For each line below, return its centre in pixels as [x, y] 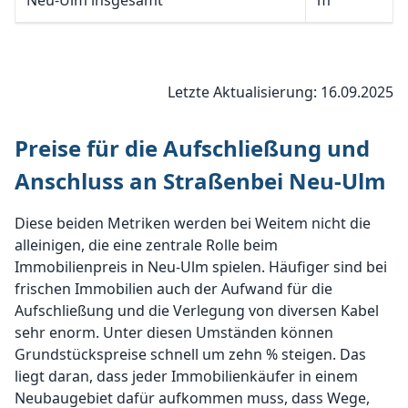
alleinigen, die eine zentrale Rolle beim [146, 245]
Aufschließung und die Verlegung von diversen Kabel [197, 311]
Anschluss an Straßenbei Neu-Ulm [200, 181]
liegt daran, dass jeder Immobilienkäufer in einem [186, 376]
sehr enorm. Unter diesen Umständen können [174, 332]
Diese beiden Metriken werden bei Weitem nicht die [193, 223]
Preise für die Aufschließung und [192, 148]
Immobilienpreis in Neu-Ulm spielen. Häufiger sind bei [201, 267]
